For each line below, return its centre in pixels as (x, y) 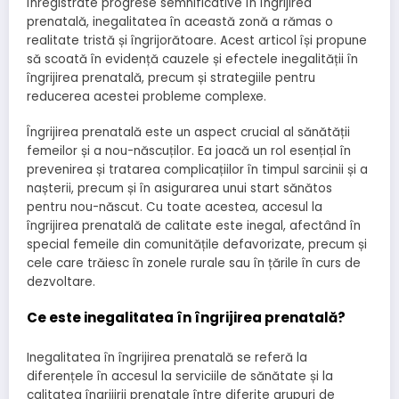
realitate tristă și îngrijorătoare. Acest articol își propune (197, 41)
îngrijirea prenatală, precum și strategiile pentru (171, 78)
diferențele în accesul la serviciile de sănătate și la (180, 376)
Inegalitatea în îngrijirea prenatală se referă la (167, 357)
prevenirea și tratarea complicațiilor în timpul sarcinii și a (197, 170)
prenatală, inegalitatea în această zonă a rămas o (180, 22)
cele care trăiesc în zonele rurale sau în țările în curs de (194, 264)
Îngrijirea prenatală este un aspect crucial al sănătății (188, 133)
